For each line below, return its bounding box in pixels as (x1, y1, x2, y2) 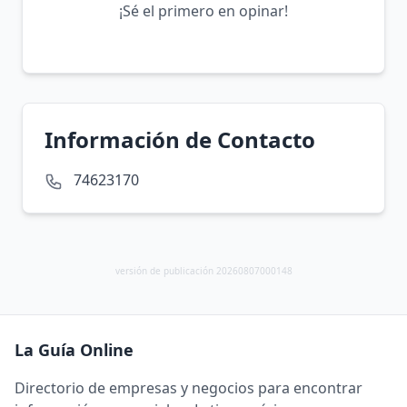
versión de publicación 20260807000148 (114, 264, 293, 277)
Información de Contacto (45, 124, 315, 154)
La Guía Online (15, 339, 134, 361)
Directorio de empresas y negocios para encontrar (15, 378, 362, 398)
